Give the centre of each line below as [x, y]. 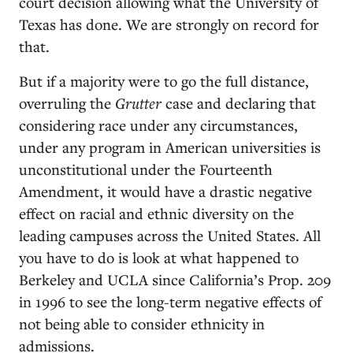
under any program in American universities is [170, 147]
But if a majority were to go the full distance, [164, 80]
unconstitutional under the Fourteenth [146, 169]
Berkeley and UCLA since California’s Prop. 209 [175, 279]
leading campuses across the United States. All [170, 235]
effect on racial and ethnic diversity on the [156, 213]
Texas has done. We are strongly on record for [169, 24]
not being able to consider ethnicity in [142, 323]
